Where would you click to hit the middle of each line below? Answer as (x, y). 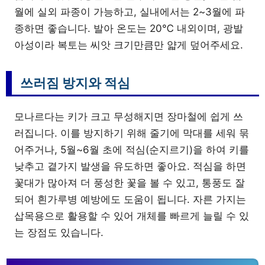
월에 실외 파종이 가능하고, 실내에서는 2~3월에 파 (130, 12)
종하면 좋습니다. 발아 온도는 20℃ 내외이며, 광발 (129, 28)
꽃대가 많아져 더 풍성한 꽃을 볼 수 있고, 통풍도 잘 (130, 182)
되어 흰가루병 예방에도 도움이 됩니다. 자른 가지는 (130, 199)
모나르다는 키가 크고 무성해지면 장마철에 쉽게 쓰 (129, 116)
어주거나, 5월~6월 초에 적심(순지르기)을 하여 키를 (132, 149)
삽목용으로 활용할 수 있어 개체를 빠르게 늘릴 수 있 (132, 216)
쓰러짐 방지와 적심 (75, 83)
